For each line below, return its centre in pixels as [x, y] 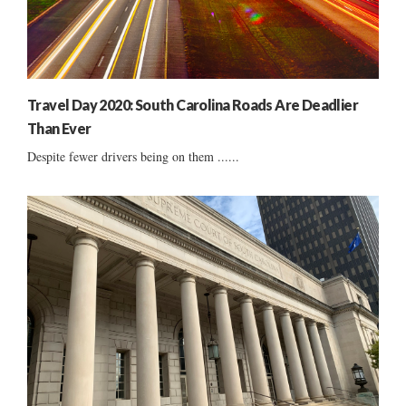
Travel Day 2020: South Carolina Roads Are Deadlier [193, 105]
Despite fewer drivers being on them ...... [133, 157]
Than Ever [59, 129]
